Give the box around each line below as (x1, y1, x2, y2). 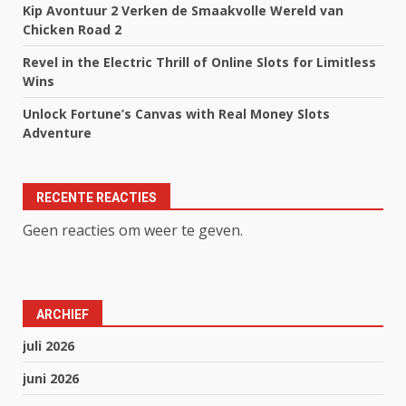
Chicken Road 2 (23, 20, 121, 38)
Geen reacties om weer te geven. (23, 219, 243, 240)
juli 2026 (23, 336, 74, 354)
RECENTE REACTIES (36, 189, 157, 205)
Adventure (23, 123, 92, 141)
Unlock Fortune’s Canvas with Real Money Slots (23, 104, 330, 122)
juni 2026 (23, 369, 79, 387)
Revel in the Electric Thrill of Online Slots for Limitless (23, 53, 376, 71)
